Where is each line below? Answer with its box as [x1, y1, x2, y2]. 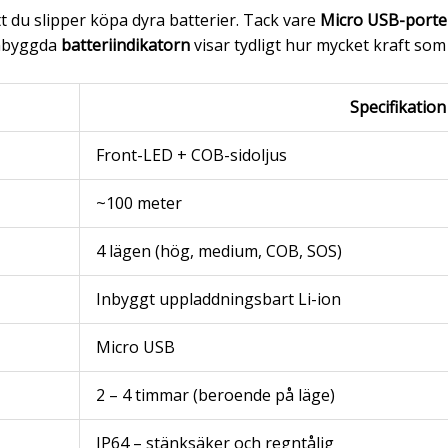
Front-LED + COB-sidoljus [95, 144, 287, 167]
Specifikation [349, 96, 446, 119]
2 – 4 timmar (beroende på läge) [95, 384, 335, 407]
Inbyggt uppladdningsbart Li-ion [95, 288, 341, 311]
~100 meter [95, 192, 182, 215]
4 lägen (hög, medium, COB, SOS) [95, 240, 342, 263]
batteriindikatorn [60, 33, 190, 56]
